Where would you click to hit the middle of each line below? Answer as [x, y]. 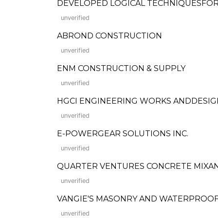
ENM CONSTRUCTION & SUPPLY [121, 68]
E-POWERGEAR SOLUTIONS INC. [123, 134]
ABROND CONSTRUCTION [109, 36]
